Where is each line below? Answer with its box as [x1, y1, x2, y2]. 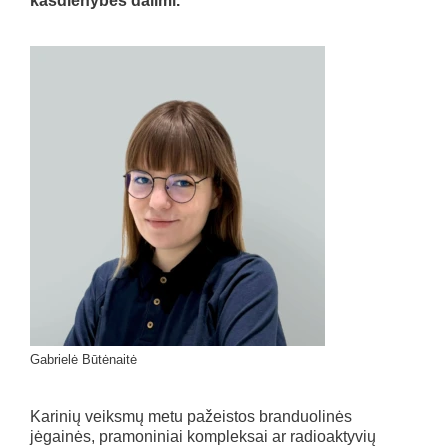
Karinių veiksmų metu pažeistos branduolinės [30, 408, 352, 426]
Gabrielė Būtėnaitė [30, 352, 137, 368]
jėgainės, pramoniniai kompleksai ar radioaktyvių [30, 428, 376, 446]
